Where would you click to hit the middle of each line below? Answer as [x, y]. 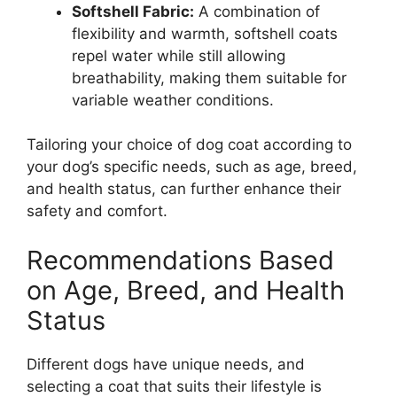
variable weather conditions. [173, 100]
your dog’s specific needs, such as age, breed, [192, 167]
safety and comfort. [97, 211]
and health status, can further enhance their [184, 189]
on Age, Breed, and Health [186, 290]
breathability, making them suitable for [209, 78]
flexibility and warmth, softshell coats [205, 33]
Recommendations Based [180, 260]
